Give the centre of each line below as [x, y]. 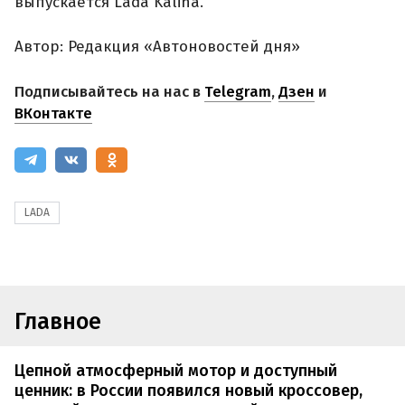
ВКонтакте [53, 113]
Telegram [238, 91]
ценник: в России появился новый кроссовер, [188, 391]
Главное [58, 321]
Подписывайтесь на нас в [109, 91]
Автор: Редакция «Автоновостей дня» [157, 47]
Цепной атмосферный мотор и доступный [176, 371]
